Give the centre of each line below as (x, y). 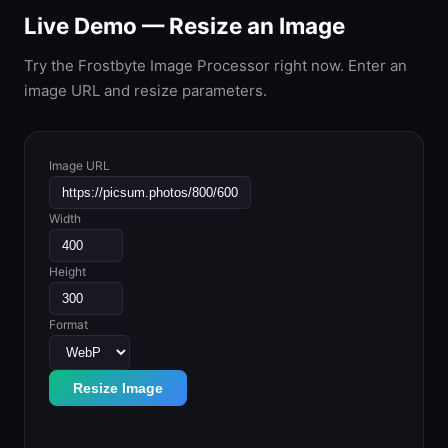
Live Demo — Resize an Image (184, 25)
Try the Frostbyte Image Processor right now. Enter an (215, 65)
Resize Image (118, 388)
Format (68, 324)
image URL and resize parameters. (145, 90)
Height (67, 271)
